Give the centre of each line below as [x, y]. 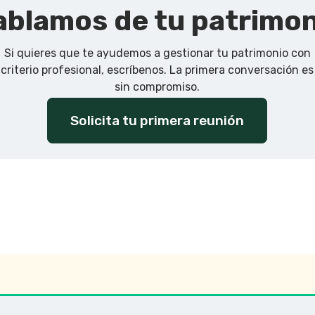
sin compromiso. [157, 86]
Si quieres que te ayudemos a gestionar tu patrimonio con [157, 53]
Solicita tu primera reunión [157, 121]
